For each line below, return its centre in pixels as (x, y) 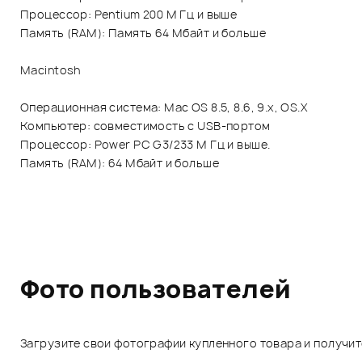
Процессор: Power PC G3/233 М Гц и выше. (145, 144)
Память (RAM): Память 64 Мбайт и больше (143, 32)
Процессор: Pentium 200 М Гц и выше (129, 14)
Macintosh (51, 69)
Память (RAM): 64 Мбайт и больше (120, 162)
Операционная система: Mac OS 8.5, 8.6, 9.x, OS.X (164, 107)
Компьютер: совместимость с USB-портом (145, 125)
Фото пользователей (156, 288)
